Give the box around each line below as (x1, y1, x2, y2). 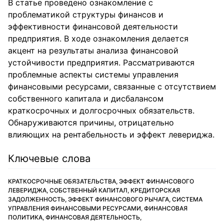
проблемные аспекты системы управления (8, 69, 178, 79)
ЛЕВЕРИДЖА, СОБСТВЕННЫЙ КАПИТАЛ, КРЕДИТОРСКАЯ (8, 186, 180, 194)
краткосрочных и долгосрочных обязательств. (8, 105, 194, 115)
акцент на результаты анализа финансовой (8, 45, 178, 55)
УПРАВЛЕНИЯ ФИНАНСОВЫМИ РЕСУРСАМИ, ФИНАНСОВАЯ (8, 204, 187, 212)
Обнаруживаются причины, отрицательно (8, 117, 174, 127)
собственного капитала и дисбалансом (8, 93, 163, 103)
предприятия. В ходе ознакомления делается (8, 33, 188, 43)
